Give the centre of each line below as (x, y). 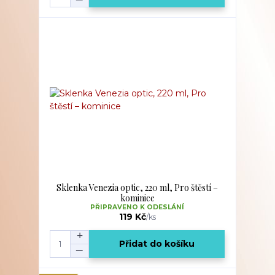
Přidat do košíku (157, 244)
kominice (137, 198)
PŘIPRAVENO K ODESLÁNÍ (137, 207)
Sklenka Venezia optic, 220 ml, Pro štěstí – (137, 187)
